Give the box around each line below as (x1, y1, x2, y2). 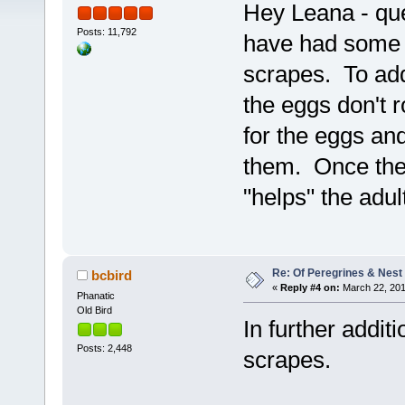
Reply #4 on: (279, 282, 340, 294)
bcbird (91, 268, 133, 284)
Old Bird (76, 305, 112, 316)
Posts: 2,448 (76, 343, 132, 354)
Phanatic (76, 290, 115, 302)
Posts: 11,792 (76, 26, 137, 38)
